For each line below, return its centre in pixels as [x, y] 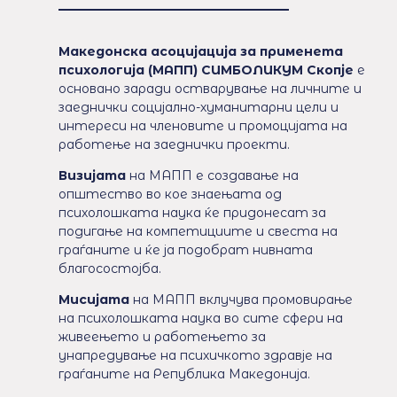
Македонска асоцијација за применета [200, 51]
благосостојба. [109, 269]
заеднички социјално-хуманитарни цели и [198, 107]
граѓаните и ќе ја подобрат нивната [185, 250]
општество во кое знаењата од [170, 194]
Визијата [92, 175]
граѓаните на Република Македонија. [184, 374]
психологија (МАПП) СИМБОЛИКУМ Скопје [206, 70]
